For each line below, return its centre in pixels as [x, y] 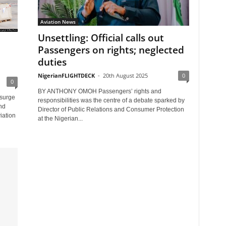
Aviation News [58, 22]
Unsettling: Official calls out [101, 38]
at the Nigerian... [60, 119]
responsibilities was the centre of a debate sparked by [111, 100]
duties [52, 62]
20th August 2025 [125, 75]
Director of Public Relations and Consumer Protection [111, 109]
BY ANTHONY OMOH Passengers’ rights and [99, 91]
